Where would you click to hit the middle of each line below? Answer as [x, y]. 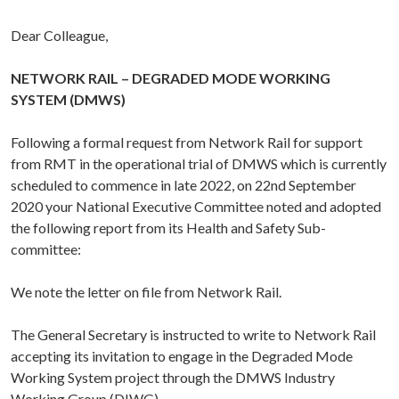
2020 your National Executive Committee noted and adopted [196, 207]
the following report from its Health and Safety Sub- [168, 228]
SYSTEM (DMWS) [68, 100]
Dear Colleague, [59, 36]
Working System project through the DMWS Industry [173, 378]
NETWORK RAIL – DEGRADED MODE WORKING [171, 78]
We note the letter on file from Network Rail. [146, 292]
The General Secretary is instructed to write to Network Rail [193, 335]
